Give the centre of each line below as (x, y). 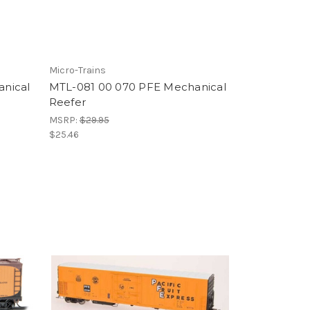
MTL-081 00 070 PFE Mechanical (137, 87)
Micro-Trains (77, 70)
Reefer (67, 102)
